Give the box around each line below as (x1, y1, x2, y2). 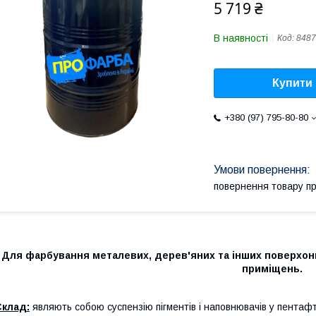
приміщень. (242, 262, 303, 274)
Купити (272, 77, 312, 90)
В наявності (214, 32, 268, 44)
